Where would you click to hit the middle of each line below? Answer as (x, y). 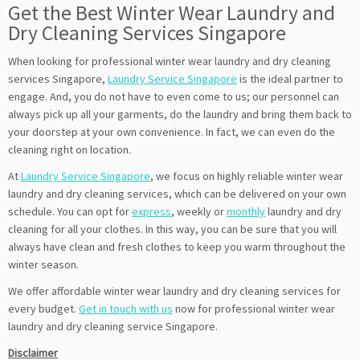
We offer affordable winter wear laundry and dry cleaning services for (174, 290)
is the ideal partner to (290, 78)
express (151, 211)
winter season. (43, 264)
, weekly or (199, 211)
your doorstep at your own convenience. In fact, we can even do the (172, 131)
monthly (246, 211)
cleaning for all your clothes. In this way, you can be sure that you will (172, 229)
